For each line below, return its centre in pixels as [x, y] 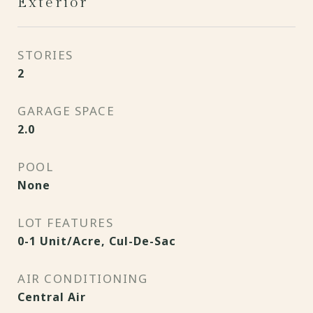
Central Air [52, 297]
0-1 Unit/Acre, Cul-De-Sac [97, 241]
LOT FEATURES [65, 223]
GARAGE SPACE [66, 111]
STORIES [45, 55]
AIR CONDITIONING [82, 278]
